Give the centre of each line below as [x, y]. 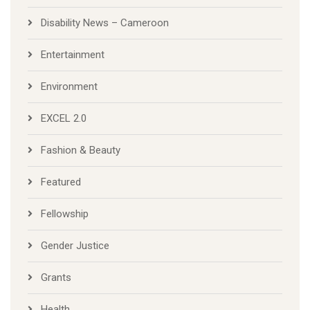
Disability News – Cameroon [105, 23]
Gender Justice [75, 246]
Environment [69, 87]
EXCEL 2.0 [64, 119]
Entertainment [73, 55]
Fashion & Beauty [81, 151]
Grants [56, 278]
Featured [61, 182]
